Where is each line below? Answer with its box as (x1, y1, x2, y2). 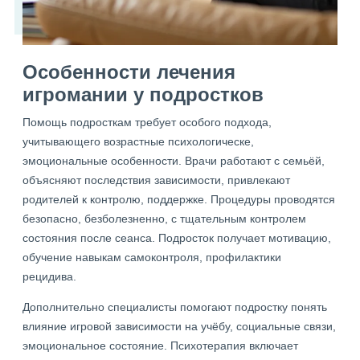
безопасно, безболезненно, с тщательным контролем (22, 211, 306, 225)
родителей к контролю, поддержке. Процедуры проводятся (22, 192, 335, 206)
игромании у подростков (22, 83, 264, 105)
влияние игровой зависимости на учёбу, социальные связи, (22, 319, 336, 333)
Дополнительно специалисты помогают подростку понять (22, 300, 327, 313)
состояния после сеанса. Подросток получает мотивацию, (22, 231, 331, 244)
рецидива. (22, 269, 76, 283)
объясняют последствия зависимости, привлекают (22, 173, 290, 186)
